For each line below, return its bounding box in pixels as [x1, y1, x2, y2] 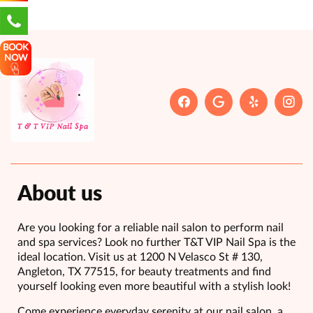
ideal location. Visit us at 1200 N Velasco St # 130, [17, 252, 263, 263]
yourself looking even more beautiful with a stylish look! [17, 281, 291, 293]
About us [17, 180, 102, 205]
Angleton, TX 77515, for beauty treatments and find [17, 266, 271, 278]
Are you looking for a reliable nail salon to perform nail [17, 222, 284, 234]
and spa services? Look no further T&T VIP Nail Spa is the [17, 237, 296, 249]
